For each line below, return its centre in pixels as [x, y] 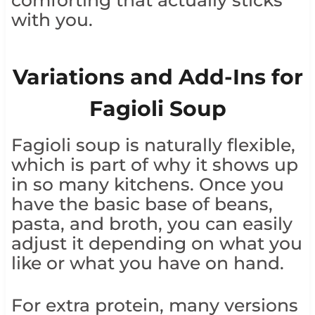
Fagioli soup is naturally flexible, [153, 144]
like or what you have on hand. [147, 263]
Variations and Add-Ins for [157, 77]
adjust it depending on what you [156, 243]
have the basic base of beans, [142, 204]
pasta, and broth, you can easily [152, 223]
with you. [52, 19]
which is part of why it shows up [154, 164]
